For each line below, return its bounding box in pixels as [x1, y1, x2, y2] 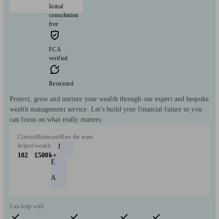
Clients [18, 133, 35, 140]
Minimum [35, 133, 59, 140]
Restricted [49, 80, 73, 87]
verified [49, 54, 68, 62]
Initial [49, 2, 64, 10]
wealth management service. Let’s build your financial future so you [10, 105, 202, 113]
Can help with [10, 202, 44, 210]
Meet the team [59, 133, 93, 140]
